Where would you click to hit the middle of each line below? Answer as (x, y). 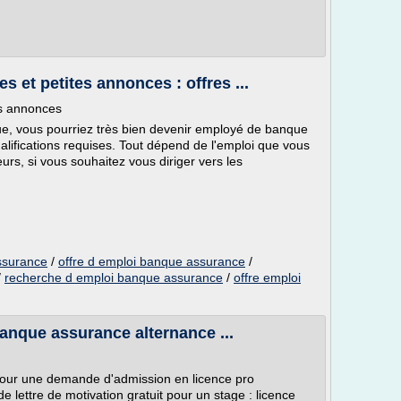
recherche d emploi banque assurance (114, 277)
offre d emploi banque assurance (152, 261)
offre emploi (267, 277)
